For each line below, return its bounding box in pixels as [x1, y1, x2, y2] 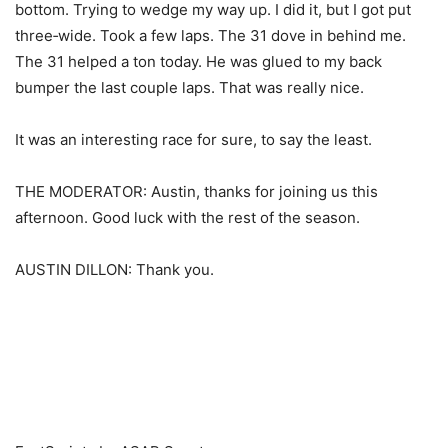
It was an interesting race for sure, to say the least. [15, 129, 372, 149]
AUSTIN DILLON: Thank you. [15, 259, 214, 279]
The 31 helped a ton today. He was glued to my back [15, 51, 382, 71]
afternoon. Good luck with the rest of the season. [15, 207, 360, 227]
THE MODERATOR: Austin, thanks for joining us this [15, 181, 378, 201]
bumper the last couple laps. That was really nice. [15, 77, 364, 97]
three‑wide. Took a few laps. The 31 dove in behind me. [15, 25, 406, 45]
